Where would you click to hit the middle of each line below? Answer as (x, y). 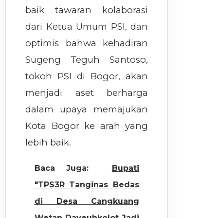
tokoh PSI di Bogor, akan (87, 76)
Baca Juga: (62, 168)
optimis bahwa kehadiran (87, 43)
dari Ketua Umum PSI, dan (87, 27)
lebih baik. (48, 142)
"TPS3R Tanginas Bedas (87, 185)
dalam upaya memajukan (87, 109)
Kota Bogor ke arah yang (87, 126)
